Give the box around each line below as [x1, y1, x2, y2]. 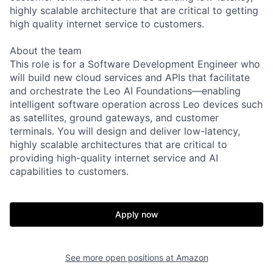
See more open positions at [65, 252, 176, 263]
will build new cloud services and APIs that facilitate [10, 71, 250, 83]
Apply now [115, 208, 158, 219]
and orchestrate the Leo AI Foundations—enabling [10, 84, 241, 97]
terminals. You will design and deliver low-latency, [10, 124, 240, 137]
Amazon [175, 252, 208, 263]
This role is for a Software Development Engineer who [10, 57, 260, 70]
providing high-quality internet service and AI [10, 151, 218, 164]
